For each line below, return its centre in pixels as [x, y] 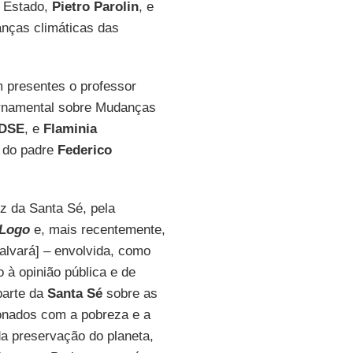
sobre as [130, 294]
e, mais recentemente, [99, 230]
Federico [84, 150]
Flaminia [70, 129]
